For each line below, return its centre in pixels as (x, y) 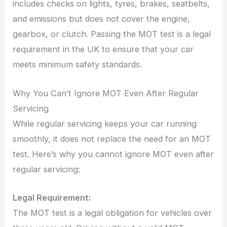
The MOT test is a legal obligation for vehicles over (112, 213)
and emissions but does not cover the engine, (102, 19)
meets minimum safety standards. (78, 65)
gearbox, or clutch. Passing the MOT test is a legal (112, 34)
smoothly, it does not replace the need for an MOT (112, 139)
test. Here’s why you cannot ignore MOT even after (113, 154)
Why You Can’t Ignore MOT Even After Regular (106, 93)
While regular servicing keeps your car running (105, 123)
